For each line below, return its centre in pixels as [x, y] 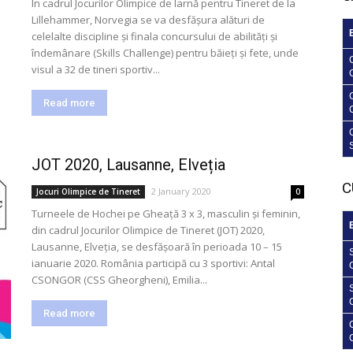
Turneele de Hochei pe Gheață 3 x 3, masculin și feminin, [166, 214]
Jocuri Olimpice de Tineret [88, 191]
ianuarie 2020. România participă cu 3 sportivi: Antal [153, 263]
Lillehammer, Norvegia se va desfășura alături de [148, 20]
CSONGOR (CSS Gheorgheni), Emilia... [119, 280]
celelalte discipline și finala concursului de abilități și [154, 36]
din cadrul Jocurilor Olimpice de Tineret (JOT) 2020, [148, 230]
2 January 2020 [181, 191]
